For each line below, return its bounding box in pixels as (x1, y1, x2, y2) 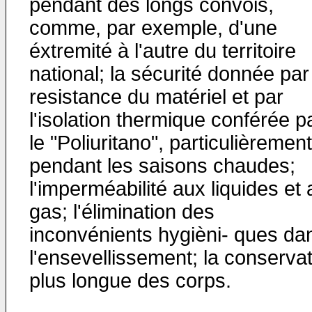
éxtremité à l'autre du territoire (29, 40, 296, 62)
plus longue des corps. (29, 270, 231, 292)
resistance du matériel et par (29, 86, 283, 108)
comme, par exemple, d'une (29, 17, 277, 39)
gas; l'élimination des (29, 201, 214, 223)
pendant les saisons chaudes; (29, 155, 295, 177)
